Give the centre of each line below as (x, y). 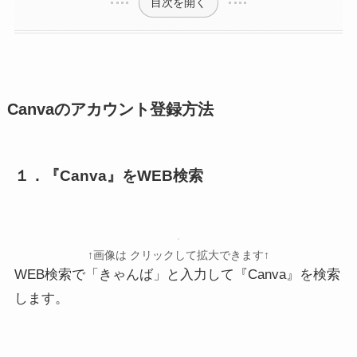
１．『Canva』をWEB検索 (108, 175)
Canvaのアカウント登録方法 (110, 110)
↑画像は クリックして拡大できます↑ (178, 256)
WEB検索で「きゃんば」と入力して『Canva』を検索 (177, 275)
